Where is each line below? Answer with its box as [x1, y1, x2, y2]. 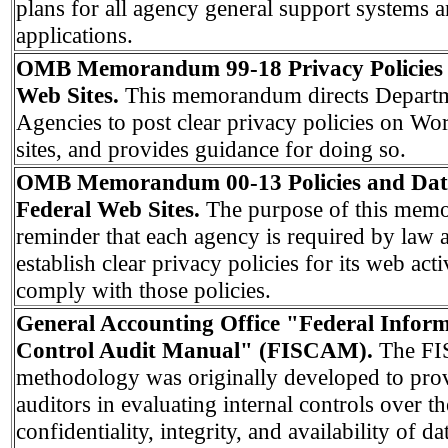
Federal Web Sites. [16, 195, 206, 222]
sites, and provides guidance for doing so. [16, 135, 406, 162]
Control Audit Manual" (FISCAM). [16, 336, 379, 363]
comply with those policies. [16, 276, 271, 303]
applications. [16, 21, 133, 48]
